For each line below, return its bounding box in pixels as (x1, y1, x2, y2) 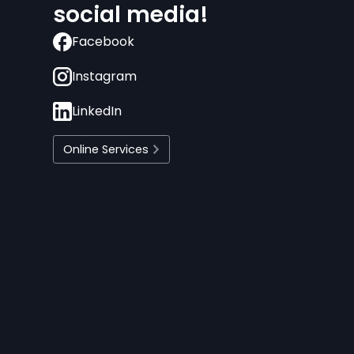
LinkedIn (72, 102, 122, 120)
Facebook (72, 32, 135, 51)
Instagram (72, 67, 137, 85)
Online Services (63, 141, 149, 157)
